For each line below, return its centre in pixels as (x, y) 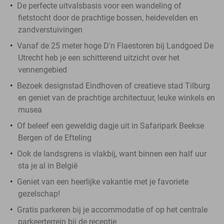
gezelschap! (39, 193)
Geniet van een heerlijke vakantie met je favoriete (103, 181)
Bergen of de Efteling (55, 137)
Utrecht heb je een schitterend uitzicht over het (99, 57)
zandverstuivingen (50, 29)
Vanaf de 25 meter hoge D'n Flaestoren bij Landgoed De (115, 45)
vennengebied (42, 69)
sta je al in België (48, 165)
